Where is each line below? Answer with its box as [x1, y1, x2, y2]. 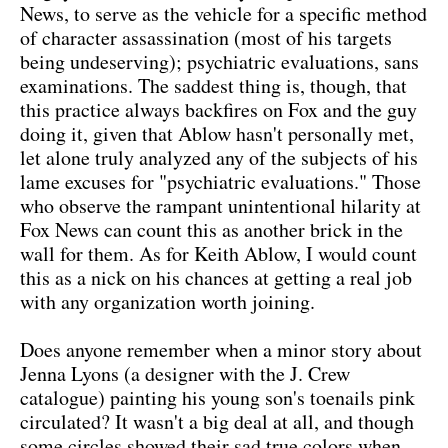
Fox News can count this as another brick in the [20, 215, 403, 243]
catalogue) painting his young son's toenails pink [20, 383, 415, 411]
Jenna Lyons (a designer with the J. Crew [20, 359, 350, 387]
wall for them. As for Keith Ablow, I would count [20, 239, 417, 267]
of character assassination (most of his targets [20, 23, 392, 51]
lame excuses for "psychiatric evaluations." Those [20, 167, 421, 195]
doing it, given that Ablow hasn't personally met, [20, 119, 414, 147]
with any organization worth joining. [20, 287, 315, 315]
